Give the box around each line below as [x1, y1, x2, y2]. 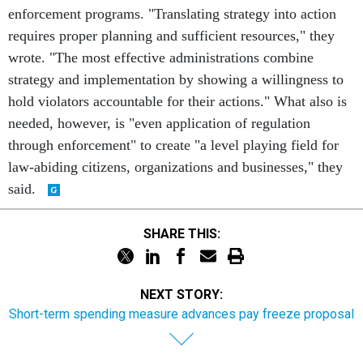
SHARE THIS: [151, 225, 220, 241]
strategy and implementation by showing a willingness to [8, 71, 344, 88]
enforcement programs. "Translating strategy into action [8, 6, 336, 22]
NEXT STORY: [140, 287, 223, 302]
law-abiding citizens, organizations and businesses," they [8, 159, 343, 175]
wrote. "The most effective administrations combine [8, 49, 314, 66]
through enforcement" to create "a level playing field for [8, 137, 339, 153]
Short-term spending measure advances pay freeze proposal [9, 306, 354, 322]
